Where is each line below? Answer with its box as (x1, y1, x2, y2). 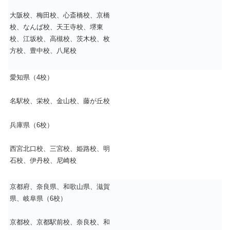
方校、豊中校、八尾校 (10, 47, 76, 55)
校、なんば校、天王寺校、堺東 (10, 23, 103, 31)
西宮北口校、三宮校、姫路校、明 (10, 144, 110, 152)
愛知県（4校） (10, 73, 53, 82)
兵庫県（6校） (10, 121, 53, 129)
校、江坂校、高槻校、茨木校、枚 (10, 35, 110, 43)
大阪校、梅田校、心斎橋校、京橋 (10, 11, 110, 20)
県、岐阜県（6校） (10, 195, 67, 203)
